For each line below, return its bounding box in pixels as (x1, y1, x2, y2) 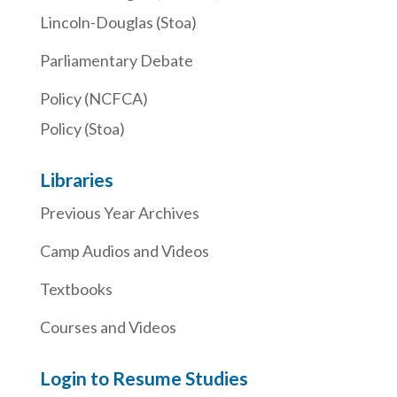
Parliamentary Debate (39, 50, 193, 70)
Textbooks (39, 278, 113, 299)
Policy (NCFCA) (39, 88, 148, 108)
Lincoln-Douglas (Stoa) (39, 12, 197, 32)
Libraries (39, 167, 113, 191)
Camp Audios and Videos (39, 240, 209, 261)
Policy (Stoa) (39, 118, 125, 138)
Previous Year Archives (39, 202, 199, 222)
